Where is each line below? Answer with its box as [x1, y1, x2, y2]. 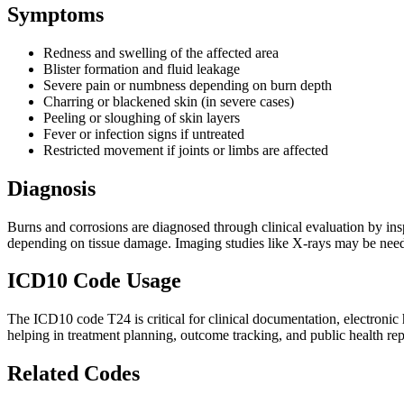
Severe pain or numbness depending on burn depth [43, 77, 332, 93]
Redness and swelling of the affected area [43, 44, 279, 60]
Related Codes [7, 362, 140, 386]
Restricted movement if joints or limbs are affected [43, 142, 328, 158]
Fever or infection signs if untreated [43, 125, 244, 142]
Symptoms [7, 2, 104, 26]
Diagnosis [7, 176, 96, 200]
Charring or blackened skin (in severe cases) [43, 93, 294, 109]
